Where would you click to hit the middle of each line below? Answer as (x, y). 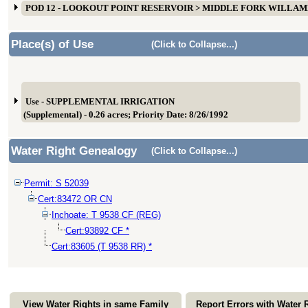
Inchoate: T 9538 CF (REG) (106, 215)
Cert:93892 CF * (97, 231)
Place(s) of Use (52, 44)
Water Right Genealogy (74, 151)
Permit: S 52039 (56, 183)
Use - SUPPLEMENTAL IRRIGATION (100, 102)
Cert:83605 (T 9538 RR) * (102, 246)
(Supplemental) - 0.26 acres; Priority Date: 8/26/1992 (126, 115)
